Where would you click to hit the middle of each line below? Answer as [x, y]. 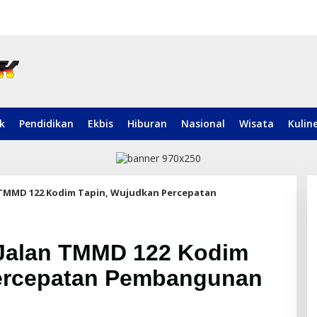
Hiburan [147, 124]
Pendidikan [46, 124]
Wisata [257, 124]
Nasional [203, 124]
